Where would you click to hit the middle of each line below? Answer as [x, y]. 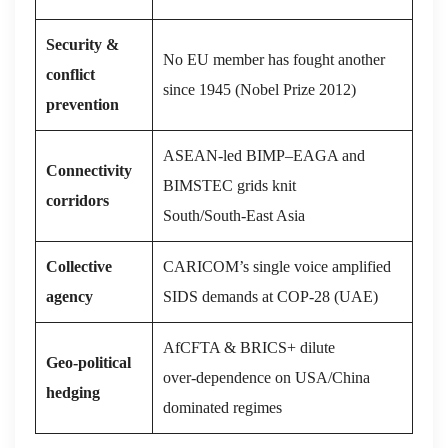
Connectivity [89, 170]
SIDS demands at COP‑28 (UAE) [270, 296]
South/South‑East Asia [234, 215]
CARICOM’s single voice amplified [277, 266]
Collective [79, 266]
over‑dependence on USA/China [266, 377]
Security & [82, 44]
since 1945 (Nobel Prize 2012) [259, 89]
